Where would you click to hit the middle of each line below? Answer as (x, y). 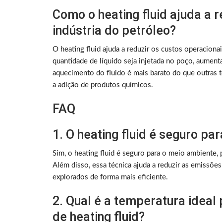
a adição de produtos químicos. (103, 85)
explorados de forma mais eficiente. (110, 177)
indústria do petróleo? (114, 31)
